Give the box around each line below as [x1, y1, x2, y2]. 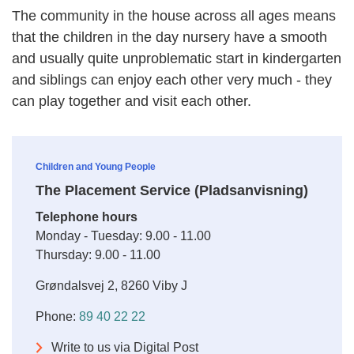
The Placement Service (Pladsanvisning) [36, 183, 308, 198]
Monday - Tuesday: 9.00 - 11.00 [36, 229, 211, 243]
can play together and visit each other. [12, 93, 251, 109]
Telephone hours [36, 210, 137, 224]
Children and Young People [36, 161, 156, 172]
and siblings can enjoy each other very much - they [12, 72, 332, 88]
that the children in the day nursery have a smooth [12, 29, 327, 45]
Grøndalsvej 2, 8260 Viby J [36, 279, 187, 292]
